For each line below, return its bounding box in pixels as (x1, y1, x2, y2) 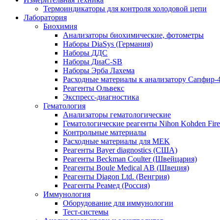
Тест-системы (63, 208, 109, 216)
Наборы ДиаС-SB (63, 57, 122, 66)
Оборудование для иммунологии (63, 199, 173, 207)
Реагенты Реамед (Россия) (63, 181, 150, 190)
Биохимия (43, 22, 77, 30)
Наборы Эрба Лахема (63, 66, 135, 75)
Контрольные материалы (63, 128, 146, 137)
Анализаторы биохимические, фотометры (63, 31, 204, 39)
